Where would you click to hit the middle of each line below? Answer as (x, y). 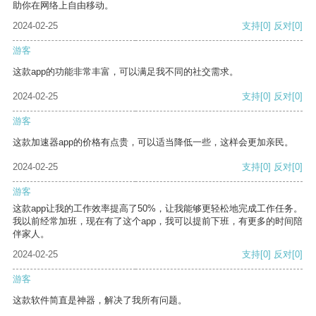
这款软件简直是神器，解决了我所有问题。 (100, 300)
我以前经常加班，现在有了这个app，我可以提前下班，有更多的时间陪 (158, 221)
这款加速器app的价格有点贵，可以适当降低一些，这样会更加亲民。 (153, 142)
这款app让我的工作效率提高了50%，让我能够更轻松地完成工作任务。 (158, 209)
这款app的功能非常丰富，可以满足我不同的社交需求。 (126, 72)
